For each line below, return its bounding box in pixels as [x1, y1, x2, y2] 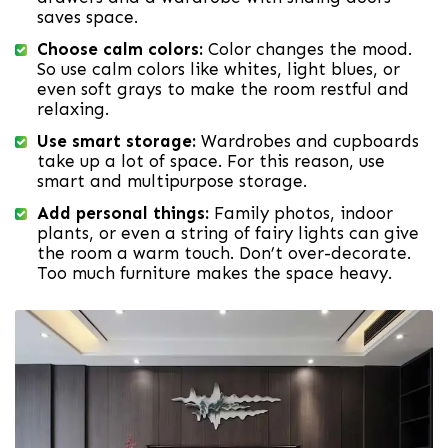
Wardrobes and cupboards [196, 130, 419, 151]
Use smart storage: [37, 130, 196, 151]
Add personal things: [37, 202, 209, 223]
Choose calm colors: [37, 38, 203, 59]
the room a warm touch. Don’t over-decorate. [37, 242, 411, 263]
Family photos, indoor [209, 202, 393, 223]
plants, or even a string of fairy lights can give [37, 222, 419, 243]
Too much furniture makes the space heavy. [37, 262, 392, 283]
